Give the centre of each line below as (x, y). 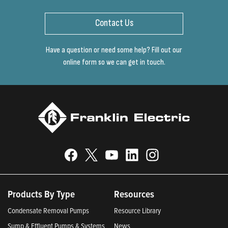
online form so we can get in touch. (114, 62)
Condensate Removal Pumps (48, 210)
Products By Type (41, 194)
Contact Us (114, 23)
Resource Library (137, 210)
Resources (134, 194)
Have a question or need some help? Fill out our (114, 50)
